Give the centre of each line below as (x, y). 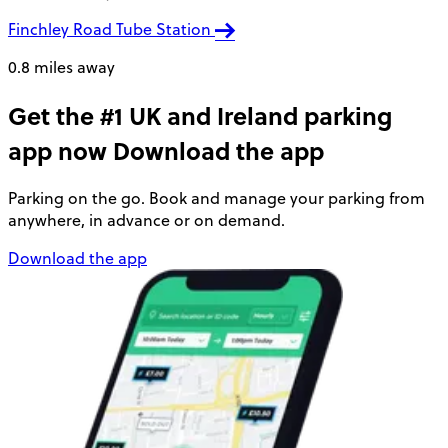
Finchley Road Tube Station (111, 28)
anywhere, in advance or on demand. (146, 220)
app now (57, 150)
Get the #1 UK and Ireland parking (200, 115)
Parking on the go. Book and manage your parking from (216, 198)
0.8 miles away (61, 66)
